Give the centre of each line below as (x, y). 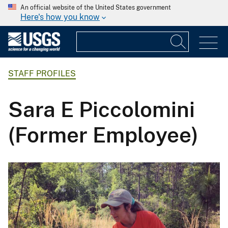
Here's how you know (60, 17)
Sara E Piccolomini (102, 109)
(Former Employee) (103, 134)
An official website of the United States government (96, 8)
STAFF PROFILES (42, 74)
